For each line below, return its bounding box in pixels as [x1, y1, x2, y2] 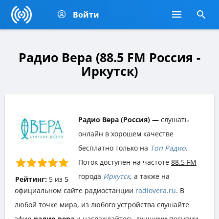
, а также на [130, 171, 170, 181]
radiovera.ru [135, 185, 176, 195]
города [78, 171, 103, 181]
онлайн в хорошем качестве [78, 129, 174, 138]
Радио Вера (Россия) [78, 114, 150, 124]
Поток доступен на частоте [78, 157, 171, 167]
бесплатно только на [78, 143, 150, 153]
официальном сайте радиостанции [15, 185, 135, 195]
